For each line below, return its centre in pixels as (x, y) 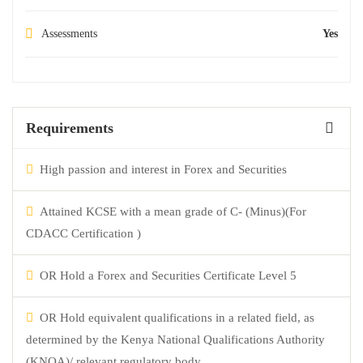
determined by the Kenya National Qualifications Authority (175, 340)
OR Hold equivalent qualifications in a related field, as (177, 318)
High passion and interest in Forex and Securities (163, 170)
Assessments (69, 34)
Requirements (70, 128)
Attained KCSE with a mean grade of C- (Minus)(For (173, 212)
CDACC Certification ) (83, 234)
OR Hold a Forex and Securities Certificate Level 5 (168, 276)
